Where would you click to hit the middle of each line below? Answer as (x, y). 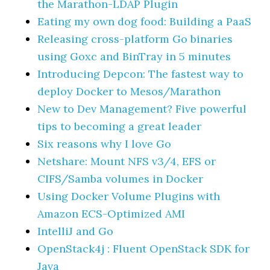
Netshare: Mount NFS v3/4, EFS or (127, 161)
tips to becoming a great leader (120, 126)
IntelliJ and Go (76, 231)
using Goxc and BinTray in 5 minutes (134, 56)
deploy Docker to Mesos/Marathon (129, 91)
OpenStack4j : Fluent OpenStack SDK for (144, 249)
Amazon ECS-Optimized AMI (111, 214)
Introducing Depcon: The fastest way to (141, 74)
